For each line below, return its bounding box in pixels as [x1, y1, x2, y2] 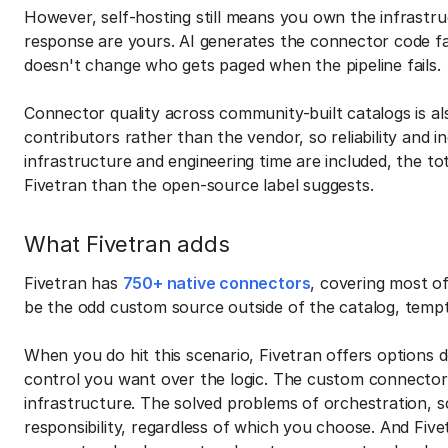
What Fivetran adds [24, 230, 230, 257]
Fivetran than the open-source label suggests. [24, 174, 374, 195]
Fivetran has [24, 272, 123, 293]
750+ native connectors [122, 272, 311, 293]
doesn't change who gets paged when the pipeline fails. [24, 54, 446, 75]
